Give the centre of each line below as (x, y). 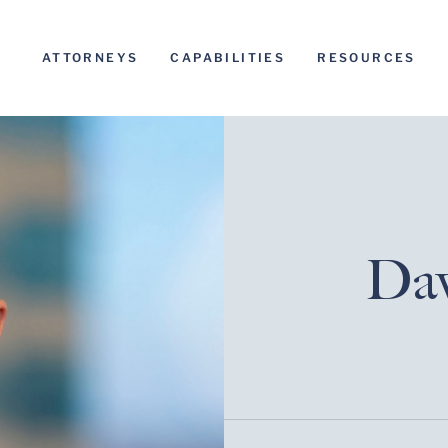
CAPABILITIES (228, 57)
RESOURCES (366, 57)
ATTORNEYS (90, 57)
